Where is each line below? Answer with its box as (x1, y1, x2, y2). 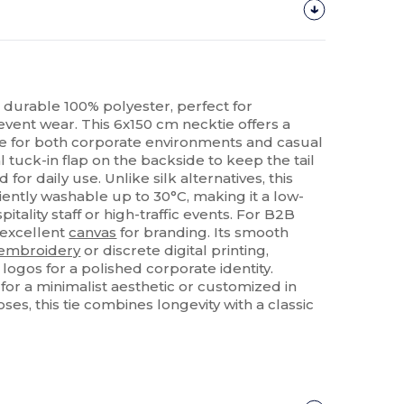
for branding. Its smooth (116, 224, 289, 242)
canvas (69, 224, 117, 242)
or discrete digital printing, (80, 242, 270, 260)
